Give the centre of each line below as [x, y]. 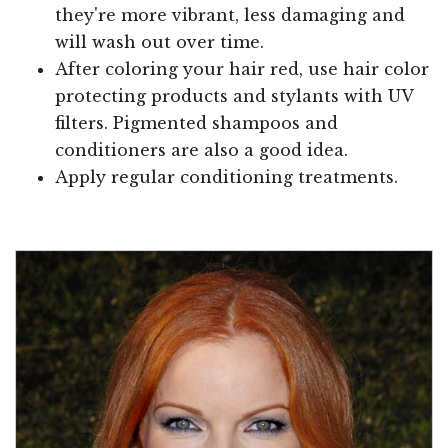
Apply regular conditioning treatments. [226, 177]
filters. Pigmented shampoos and [196, 123]
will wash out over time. [159, 42]
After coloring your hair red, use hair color [242, 69]
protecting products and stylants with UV [234, 96]
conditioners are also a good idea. [201, 150]
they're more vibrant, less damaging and [230, 15]
